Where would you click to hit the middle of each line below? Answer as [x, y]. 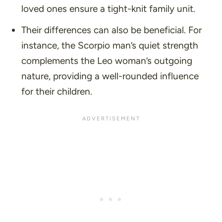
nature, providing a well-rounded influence [110, 76]
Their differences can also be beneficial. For [111, 30]
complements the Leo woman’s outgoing [107, 60]
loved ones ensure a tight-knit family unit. [108, 9]
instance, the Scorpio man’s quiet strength [110, 45]
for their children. [56, 91]
